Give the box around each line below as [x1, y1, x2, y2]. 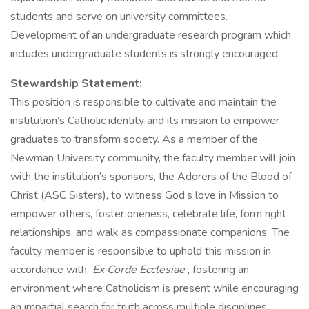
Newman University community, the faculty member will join [10, 150, 295, 166]
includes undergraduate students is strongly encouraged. [10, 46, 280, 61]
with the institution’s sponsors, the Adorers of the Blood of [10, 169, 292, 184]
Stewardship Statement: [10, 76, 145, 91]
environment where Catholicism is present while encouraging [10, 281, 299, 296]
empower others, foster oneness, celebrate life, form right [10, 206, 286, 221]
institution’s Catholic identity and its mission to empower [10, 113, 279, 128]
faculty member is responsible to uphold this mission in [10, 243, 271, 259]
